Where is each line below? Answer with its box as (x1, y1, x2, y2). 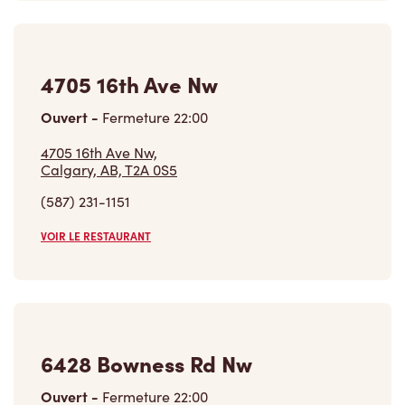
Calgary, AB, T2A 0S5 (41, 160, 177, 180)
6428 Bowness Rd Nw (41, 348, 252, 379)
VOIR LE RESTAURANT (41, 229, 151, 244)
